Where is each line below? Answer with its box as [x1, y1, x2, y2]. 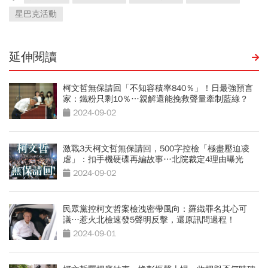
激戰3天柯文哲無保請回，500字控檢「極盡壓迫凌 [63, 143, 249, 154]
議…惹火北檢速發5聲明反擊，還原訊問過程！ [63, 214, 235, 225]
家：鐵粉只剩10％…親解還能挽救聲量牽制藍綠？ [63, 93, 248, 104]
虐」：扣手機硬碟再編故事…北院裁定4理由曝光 [63, 154, 243, 165]
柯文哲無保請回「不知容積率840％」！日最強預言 [63, 83, 253, 93]
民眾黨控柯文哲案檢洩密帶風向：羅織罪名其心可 [63, 203, 247, 214]
